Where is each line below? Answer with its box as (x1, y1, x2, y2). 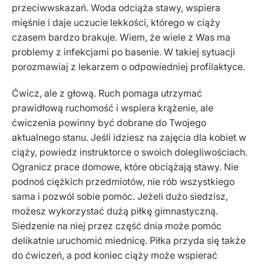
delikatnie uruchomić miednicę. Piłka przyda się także (12, 234, 246, 246)
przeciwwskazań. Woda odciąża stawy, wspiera (12, 1, 220, 14)
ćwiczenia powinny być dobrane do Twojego (12, 116, 206, 128)
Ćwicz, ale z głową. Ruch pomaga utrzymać (12, 87, 202, 99)
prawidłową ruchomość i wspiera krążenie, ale (12, 101, 213, 114)
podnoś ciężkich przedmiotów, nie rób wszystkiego (12, 175, 235, 187)
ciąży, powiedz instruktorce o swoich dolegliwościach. (12, 146, 247, 158)
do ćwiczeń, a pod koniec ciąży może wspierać (12, 249, 217, 261)
